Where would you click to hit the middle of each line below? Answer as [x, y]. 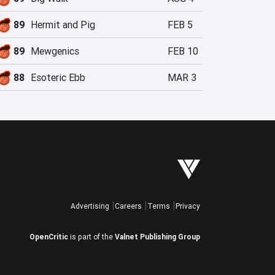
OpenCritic [49, 237]
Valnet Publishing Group [157, 237]
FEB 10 [183, 51]
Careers [128, 206]
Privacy [188, 206]
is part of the [91, 237]
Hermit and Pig [63, 25]
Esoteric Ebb [58, 77]
